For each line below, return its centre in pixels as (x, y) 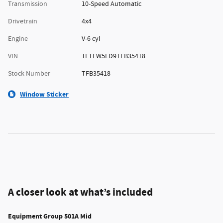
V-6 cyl (91, 39)
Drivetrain (23, 22)
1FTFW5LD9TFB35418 (113, 56)
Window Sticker (44, 95)
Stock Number (29, 74)
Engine (18, 39)
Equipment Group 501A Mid (50, 217)
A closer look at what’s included (80, 193)
